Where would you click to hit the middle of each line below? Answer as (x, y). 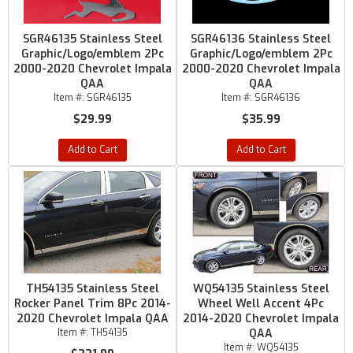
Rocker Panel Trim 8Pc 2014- (92, 304)
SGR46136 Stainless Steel (261, 39)
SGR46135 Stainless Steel (92, 39)
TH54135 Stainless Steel (92, 289)
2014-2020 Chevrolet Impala (261, 319)
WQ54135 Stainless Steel (261, 289)
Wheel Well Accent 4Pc (261, 304)
